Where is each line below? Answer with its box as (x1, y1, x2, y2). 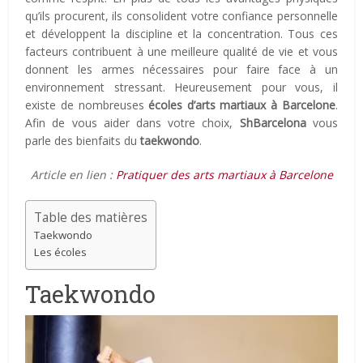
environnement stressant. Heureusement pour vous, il (25, 79, 338, 95)
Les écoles (34, 244, 88, 259)
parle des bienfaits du (25, 132, 141, 148)
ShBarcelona (239, 114, 306, 130)
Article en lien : (30, 166, 116, 182)
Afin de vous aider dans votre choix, (25, 114, 240, 130)
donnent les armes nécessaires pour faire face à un (25, 61, 338, 77)
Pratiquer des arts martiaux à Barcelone (115, 166, 333, 182)
